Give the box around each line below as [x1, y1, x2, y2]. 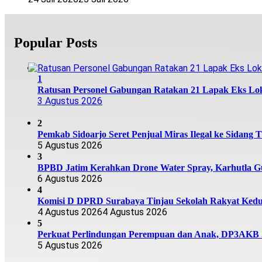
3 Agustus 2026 [37, 95, 102, 106]
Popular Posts [14, 35, 97, 50]
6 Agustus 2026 [37, 173, 102, 184]
